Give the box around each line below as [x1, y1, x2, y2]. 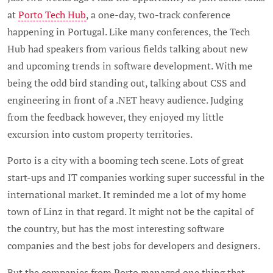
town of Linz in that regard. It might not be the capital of [7, 205, 253, 218]
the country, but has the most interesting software [7, 222, 224, 235]
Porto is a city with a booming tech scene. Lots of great [7, 154, 244, 167]
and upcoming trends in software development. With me [7, 59, 252, 72]
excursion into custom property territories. [7, 127, 193, 140]
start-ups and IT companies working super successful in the [7, 171, 264, 184]
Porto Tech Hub [18, 8, 86, 21]
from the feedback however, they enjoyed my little [7, 110, 224, 123]
